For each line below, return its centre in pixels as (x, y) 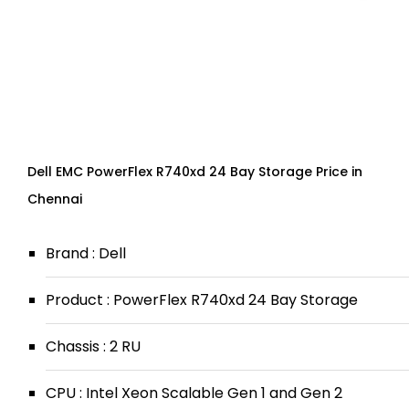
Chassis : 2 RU (93, 346)
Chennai (55, 199)
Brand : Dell (86, 253)
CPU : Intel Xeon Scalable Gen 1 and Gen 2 (194, 393)
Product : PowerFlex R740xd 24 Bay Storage (202, 300)
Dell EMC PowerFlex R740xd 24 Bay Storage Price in (195, 172)
